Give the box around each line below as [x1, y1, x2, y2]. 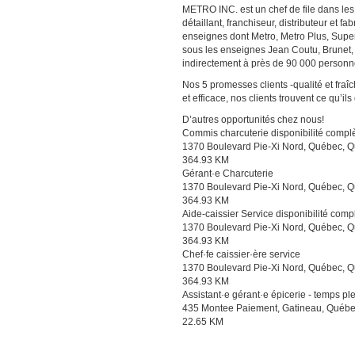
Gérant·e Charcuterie [182, 168, 273, 180]
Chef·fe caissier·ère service [182, 249, 300, 261]
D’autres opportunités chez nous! [182, 114, 324, 126]
